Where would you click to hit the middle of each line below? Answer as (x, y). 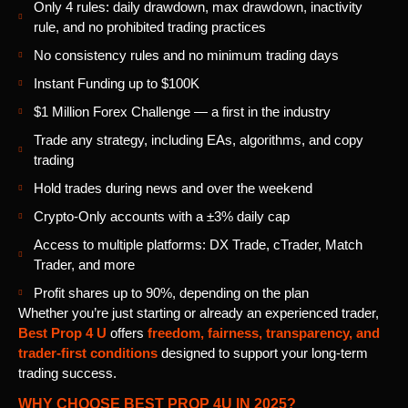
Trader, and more (84, 265)
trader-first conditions (88, 353)
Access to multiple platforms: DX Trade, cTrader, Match (198, 245)
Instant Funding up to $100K (117, 84)
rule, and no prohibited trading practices (150, 27)
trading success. (67, 373)
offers (127, 333)
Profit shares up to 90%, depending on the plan (171, 293)
